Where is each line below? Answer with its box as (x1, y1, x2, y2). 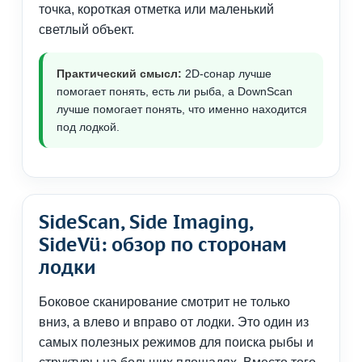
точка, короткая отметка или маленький (39, 2, 274, 17)
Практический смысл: (57, 67, 182, 81)
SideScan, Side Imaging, (39, 210, 253, 234)
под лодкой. (57, 120, 120, 134)
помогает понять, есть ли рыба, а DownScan (57, 85, 293, 99)
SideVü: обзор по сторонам (39, 233, 287, 257)
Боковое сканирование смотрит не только (39, 295, 290, 309)
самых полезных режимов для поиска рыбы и (39, 335, 314, 350)
